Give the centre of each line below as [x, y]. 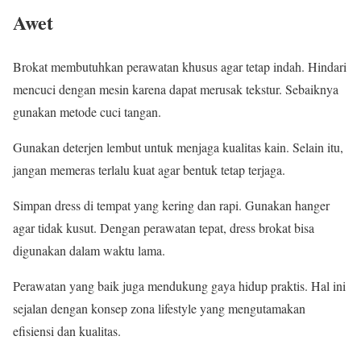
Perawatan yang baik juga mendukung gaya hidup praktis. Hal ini [179, 285]
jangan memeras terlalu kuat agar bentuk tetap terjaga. [149, 169]
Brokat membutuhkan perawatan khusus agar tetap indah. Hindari [180, 66]
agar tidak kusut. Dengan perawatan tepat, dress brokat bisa [164, 227]
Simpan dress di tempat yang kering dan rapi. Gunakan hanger [171, 205]
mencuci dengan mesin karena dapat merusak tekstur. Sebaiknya [176, 89]
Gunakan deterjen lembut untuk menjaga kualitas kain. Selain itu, [178, 147]
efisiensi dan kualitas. [67, 330]
